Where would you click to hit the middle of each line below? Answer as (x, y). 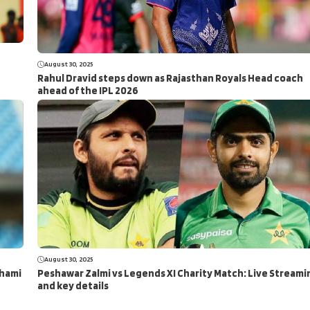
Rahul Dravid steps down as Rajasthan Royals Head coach (170, 79)
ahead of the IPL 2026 (88, 91)
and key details (73, 286)
